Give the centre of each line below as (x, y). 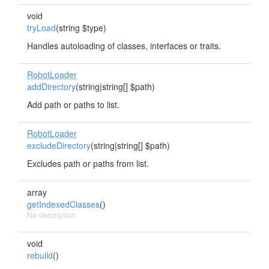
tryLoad (41, 28)
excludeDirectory (59, 145)
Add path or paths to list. (73, 104)
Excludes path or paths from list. (88, 163)
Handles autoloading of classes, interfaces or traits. (124, 46)
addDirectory (51, 86)
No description (51, 215)
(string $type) (81, 28)
